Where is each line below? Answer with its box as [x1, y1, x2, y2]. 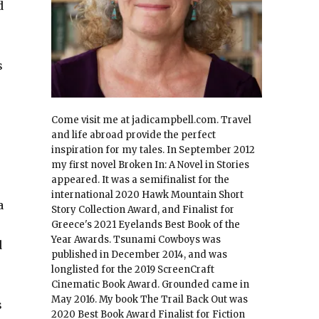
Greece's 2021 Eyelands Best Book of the [51, 219, 240, 231]
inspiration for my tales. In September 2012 [51, 144, 255, 157]
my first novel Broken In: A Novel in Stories [51, 159, 249, 172]
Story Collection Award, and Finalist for [51, 204, 234, 216]
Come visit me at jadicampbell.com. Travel [51, 114, 251, 127]
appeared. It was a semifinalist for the [51, 174, 229, 187]
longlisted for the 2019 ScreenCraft [51, 263, 214, 276]
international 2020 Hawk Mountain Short [51, 189, 244, 202]
